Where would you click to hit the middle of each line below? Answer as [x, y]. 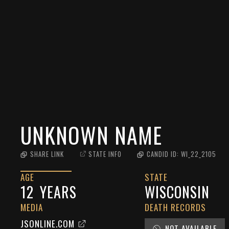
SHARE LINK [47, 154]
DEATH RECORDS [176, 207]
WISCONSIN [177, 192]
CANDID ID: [164, 154]
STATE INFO [105, 154]
